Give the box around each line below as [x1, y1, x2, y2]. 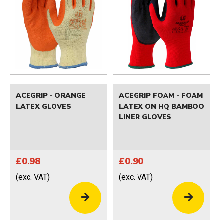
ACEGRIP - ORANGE [16, 90, 86, 100]
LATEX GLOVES [16, 101, 71, 111]
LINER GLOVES [119, 112, 171, 122]
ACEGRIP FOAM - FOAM [119, 90, 203, 100]
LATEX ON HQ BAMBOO [119, 101, 204, 111]
